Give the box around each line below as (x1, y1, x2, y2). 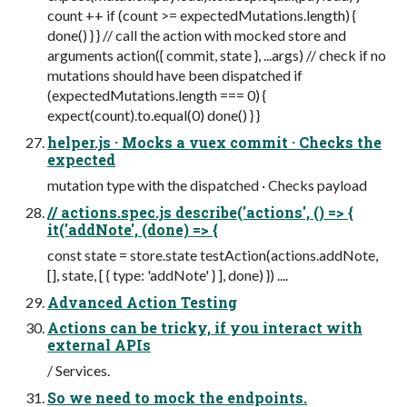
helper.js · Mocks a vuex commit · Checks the (47, 132, 382, 152)
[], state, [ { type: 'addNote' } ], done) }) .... (47, 265, 288, 283)
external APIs (47, 334, 151, 354)
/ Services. (47, 361, 110, 379)
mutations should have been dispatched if (47, 65, 303, 84)
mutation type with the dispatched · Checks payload (47, 175, 367, 194)
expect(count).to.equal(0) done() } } (47, 105, 260, 124)
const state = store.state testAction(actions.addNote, (47, 245, 378, 263)
